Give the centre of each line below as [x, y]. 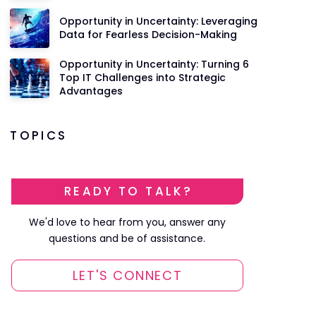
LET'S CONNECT [128, 276]
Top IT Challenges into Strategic [143, 78]
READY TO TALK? [128, 192]
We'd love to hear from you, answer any [127, 223]
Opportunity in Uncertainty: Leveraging [159, 22]
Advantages [91, 91]
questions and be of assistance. [127, 239]
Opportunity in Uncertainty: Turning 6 [154, 65]
